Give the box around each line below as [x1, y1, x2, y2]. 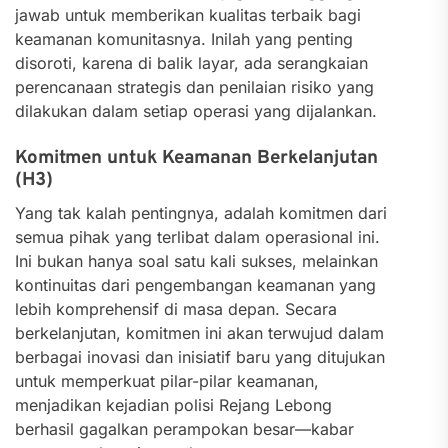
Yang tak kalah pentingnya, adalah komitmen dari [15, 203, 387, 223]
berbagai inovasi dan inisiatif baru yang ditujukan [15, 347, 385, 367]
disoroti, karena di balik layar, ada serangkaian [15, 53, 368, 73]
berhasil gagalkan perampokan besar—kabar [15, 419, 354, 439]
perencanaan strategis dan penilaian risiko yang [15, 77, 374, 97]
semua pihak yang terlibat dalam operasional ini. [15, 227, 380, 247]
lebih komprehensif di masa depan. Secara [15, 299, 337, 319]
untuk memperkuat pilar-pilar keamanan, [15, 371, 319, 391]
